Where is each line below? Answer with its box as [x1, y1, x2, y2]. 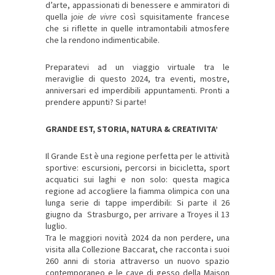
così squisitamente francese [120, 11, 230, 23]
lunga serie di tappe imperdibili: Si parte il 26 [45, 197, 230, 209]
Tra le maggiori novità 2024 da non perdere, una [45, 232, 230, 244]
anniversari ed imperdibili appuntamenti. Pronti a [45, 85, 230, 96]
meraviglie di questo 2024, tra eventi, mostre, [45, 73, 230, 85]
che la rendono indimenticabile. [45, 34, 160, 46]
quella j [45, 11, 74, 23]
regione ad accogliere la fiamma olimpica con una [45, 185, 230, 197]
